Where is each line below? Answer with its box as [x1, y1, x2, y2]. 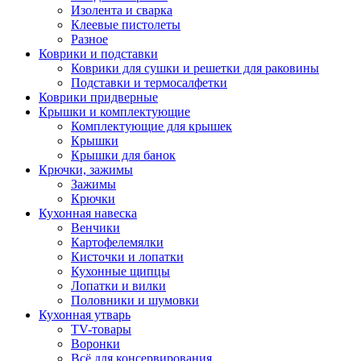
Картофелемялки [71, 235, 164, 249]
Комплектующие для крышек [71, 119, 232, 133]
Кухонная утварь [39, 308, 131, 322]
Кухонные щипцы [71, 264, 170, 278]
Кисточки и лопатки [71, 250, 184, 263]
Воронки [71, 337, 120, 351]
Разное [71, 32, 108, 46]
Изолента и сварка [71, 3, 172, 17]
